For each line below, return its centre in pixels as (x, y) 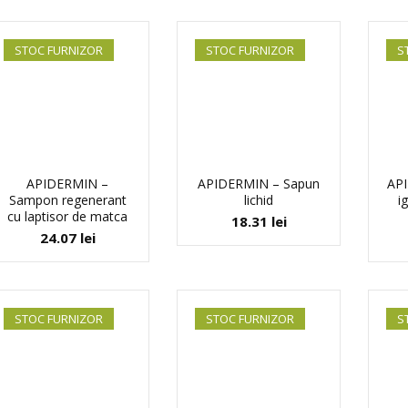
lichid (259, 200)
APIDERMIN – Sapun (259, 184)
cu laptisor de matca (67, 216)
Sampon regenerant (67, 200)
